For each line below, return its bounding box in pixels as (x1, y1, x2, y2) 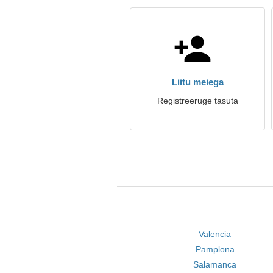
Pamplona (195, 244, 235, 254)
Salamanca (193, 260, 237, 269)
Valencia (199, 229, 232, 239)
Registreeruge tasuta (157, 96, 238, 105)
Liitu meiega (171, 77, 224, 87)
